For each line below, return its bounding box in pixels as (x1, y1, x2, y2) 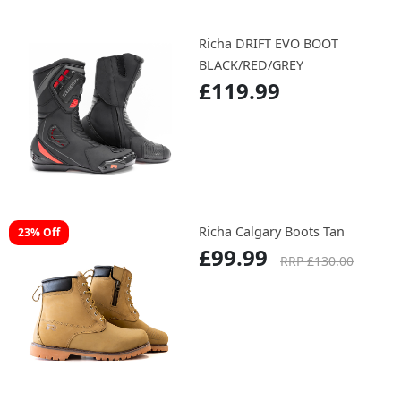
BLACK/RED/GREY (199, 56, 303, 74)
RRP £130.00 (280, 252, 354, 270)
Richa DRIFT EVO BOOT (199, 35, 338, 53)
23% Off (18, 225, 60, 241)
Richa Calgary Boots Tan (199, 223, 345, 241)
